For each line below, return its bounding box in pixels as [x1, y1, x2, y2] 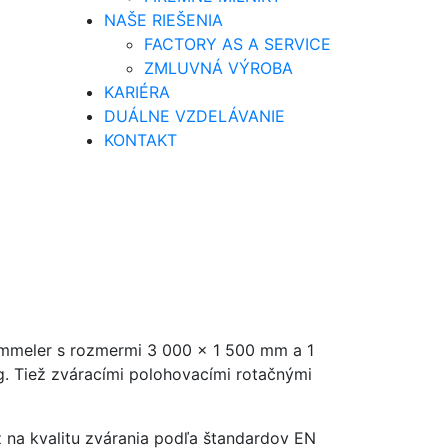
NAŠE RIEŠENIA [104, 10, 223, 30]
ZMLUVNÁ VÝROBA [144, 58, 293, 78]
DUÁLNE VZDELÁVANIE [104, 106, 285, 126]
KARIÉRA [104, 82, 170, 102]
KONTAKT [104, 130, 177, 150]
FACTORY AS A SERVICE [144, 34, 331, 54]
